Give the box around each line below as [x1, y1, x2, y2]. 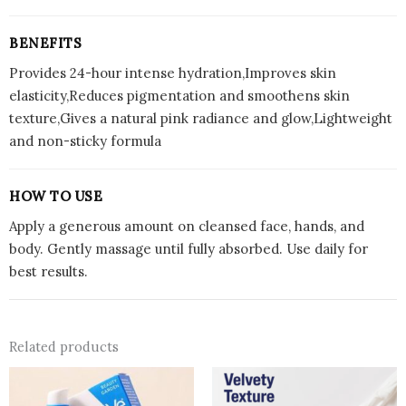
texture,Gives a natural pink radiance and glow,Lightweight [9, 109, 392, 127]
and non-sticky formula [9, 131, 161, 150]
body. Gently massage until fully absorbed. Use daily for [9, 239, 368, 257]
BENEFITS [9, 34, 82, 52]
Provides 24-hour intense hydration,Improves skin [9, 63, 336, 82]
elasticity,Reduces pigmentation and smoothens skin [9, 86, 350, 104]
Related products [9, 337, 119, 355]
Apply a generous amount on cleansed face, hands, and [9, 217, 364, 235]
